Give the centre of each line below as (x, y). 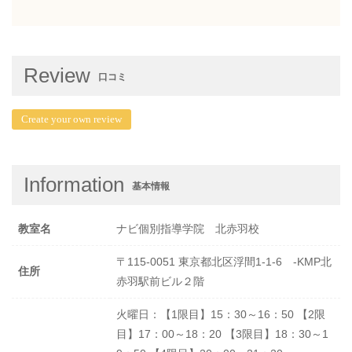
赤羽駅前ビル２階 (160, 282)
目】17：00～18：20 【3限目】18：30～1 (222, 334)
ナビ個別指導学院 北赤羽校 (188, 229)
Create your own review (71, 119)
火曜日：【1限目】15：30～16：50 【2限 (221, 315)
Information (74, 185)
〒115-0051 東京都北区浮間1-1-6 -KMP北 (224, 262)
